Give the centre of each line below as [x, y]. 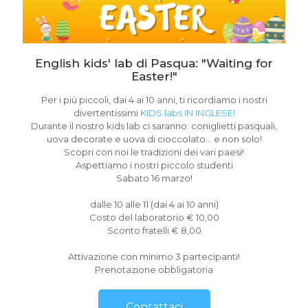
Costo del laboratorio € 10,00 [154, 218]
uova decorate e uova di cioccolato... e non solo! [154, 139]
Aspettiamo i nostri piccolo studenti [154, 165]
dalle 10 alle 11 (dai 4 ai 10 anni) [154, 205]
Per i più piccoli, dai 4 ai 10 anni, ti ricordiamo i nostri [154, 100]
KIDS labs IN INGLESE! [187, 113]
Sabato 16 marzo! [154, 178]
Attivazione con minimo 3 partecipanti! [154, 257]
